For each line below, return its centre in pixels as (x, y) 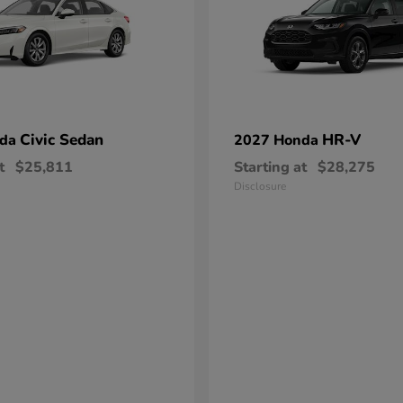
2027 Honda (278, 140)
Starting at (270, 167)
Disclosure (260, 186)
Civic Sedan (62, 140)
